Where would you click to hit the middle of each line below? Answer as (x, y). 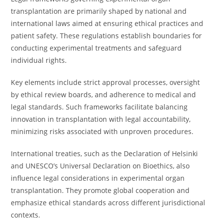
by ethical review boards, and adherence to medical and (104, 95)
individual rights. (39, 60)
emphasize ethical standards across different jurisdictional (108, 203)
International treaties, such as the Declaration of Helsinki (105, 153)
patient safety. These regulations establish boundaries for (107, 36)
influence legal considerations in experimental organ (98, 178)
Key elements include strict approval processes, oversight (106, 82)
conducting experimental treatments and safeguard (96, 48)
